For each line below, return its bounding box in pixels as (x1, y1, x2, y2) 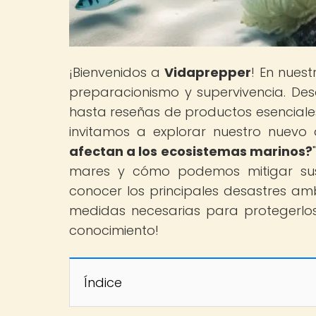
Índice (84, 273, 122, 291)
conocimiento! (69, 221, 159, 239)
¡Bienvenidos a (69, 63, 165, 81)
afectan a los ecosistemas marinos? (69, 142, 312, 160)
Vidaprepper (164, 63, 252, 81)
